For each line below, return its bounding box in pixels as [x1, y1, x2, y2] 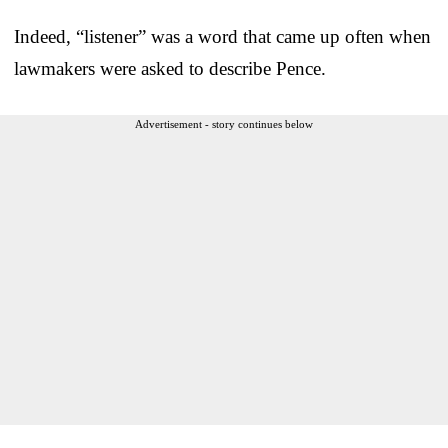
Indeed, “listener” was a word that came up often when [14, 25, 431, 47]
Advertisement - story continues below [135, 117, 313, 130]
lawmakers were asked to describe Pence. [14, 57, 326, 79]
